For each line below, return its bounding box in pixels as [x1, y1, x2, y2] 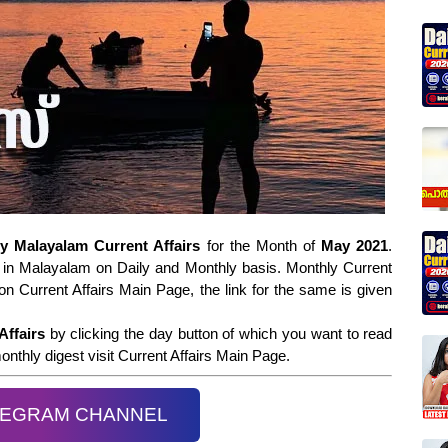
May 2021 [321, 237, 389, 254]
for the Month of [200, 237, 322, 254]
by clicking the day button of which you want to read [44, 325, 393, 342]
